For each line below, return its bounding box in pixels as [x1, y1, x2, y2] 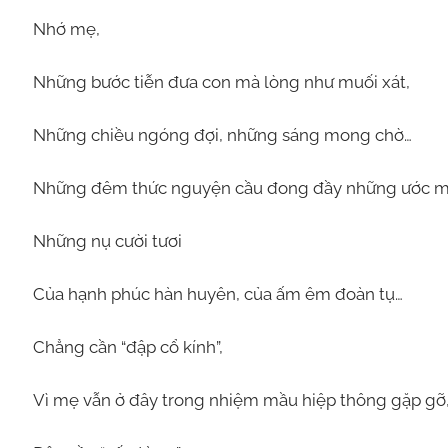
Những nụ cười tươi [32, 230, 182, 251]
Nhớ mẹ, [32, 18, 100, 39]
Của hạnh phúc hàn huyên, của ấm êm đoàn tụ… [32, 283, 403, 304]
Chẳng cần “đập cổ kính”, [32, 336, 223, 357]
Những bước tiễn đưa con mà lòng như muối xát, [32, 71, 410, 92]
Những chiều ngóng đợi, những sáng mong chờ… [32, 124, 412, 145]
